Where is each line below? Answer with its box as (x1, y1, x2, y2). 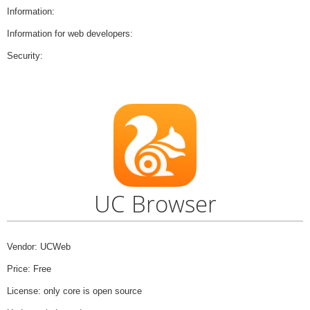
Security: (7, 51, 43, 62)
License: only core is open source (7, 285, 142, 296)
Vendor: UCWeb (7, 241, 71, 252)
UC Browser (93, 188, 217, 219)
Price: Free (7, 263, 51, 274)
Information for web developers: (7, 28, 133, 39)
